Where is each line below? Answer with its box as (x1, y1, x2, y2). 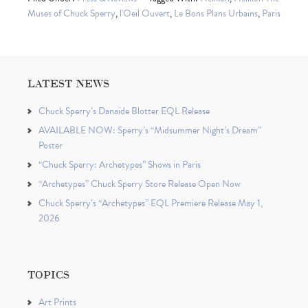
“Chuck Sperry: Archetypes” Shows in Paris (38, 157, 201, 172)
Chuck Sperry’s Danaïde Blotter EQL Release (38, 104, 210, 118)
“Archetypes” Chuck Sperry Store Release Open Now (38, 177, 240, 191)
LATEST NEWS (27, 75, 109, 91)
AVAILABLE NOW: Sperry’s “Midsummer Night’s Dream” (38, 123, 261, 137)
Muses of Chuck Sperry (27, 6, 115, 21)
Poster (38, 138, 63, 153)
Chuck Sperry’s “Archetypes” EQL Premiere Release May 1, (38, 196, 263, 210)
